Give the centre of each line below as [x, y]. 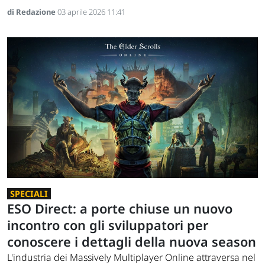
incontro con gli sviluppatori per [108, 225]
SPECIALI [29, 193]
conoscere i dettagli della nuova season [132, 241]
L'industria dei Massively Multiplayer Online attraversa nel [131, 257]
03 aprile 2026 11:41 [91, 12]
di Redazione [32, 12]
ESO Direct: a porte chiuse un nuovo [120, 208]
